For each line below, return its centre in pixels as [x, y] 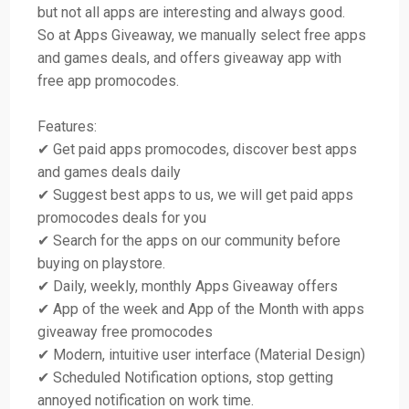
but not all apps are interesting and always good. [192, 13]
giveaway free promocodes [126, 332]
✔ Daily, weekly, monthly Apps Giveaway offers [188, 287]
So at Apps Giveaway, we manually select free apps [202, 36]
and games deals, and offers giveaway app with [190, 58]
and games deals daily [110, 173]
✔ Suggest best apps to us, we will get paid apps [196, 195]
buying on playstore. [102, 264]
